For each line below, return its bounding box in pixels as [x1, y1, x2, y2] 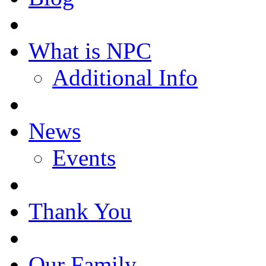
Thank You [28, 198, 132, 224]
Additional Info [52, 64, 198, 90]
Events [52, 144, 116, 170]
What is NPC [28, 37, 151, 64]
